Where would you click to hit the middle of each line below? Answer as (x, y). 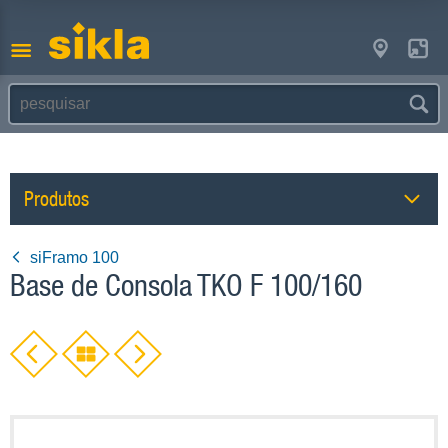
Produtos (56, 198)
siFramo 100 (74, 257)
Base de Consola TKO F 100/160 (186, 284)
